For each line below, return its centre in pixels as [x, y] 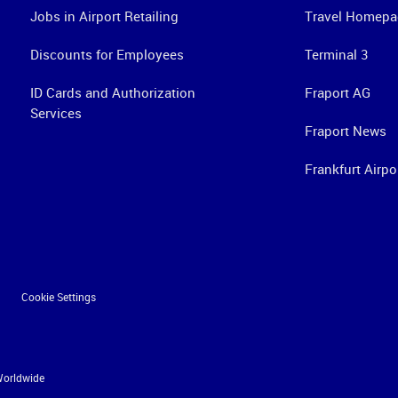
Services [56, 113]
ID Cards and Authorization [112, 93]
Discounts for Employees [107, 55]
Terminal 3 [336, 55]
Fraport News [345, 131]
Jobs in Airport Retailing [104, 16]
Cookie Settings [58, 297]
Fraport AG [337, 93]
